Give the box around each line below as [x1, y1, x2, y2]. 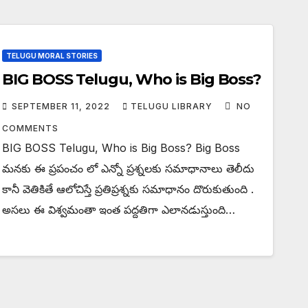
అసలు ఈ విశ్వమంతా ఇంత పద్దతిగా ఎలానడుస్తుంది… [2, 203, 236, 217]
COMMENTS [2, 123, 59, 133]
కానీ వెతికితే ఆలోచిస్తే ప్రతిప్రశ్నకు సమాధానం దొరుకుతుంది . [2, 182, 254, 196]
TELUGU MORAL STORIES [6, 52, 98, 60]
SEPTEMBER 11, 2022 [12, 101, 113, 111]
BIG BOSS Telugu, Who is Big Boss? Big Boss [2, 141, 241, 155]
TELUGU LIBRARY [131, 101, 216, 111]
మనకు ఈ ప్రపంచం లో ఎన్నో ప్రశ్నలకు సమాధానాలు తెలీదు [2, 162, 255, 175]
